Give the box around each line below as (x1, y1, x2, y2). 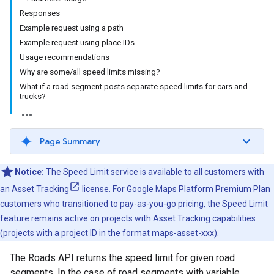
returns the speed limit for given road (74, 252, 235, 264)
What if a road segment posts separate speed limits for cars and (20, 82, 248, 91)
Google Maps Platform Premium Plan (127, 184, 270, 194)
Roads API (28, 252, 74, 264)
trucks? (20, 92, 46, 101)
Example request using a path (20, 23, 124, 32)
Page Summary (40, 136, 100, 147)
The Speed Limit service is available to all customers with (44, 167, 264, 177)
